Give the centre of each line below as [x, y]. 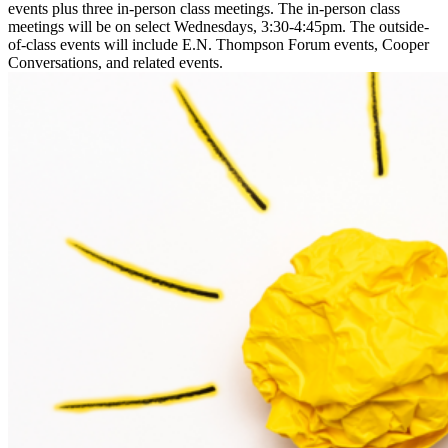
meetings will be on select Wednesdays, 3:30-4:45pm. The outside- [218, 27]
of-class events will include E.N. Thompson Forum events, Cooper [218, 45]
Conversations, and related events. [115, 63]
